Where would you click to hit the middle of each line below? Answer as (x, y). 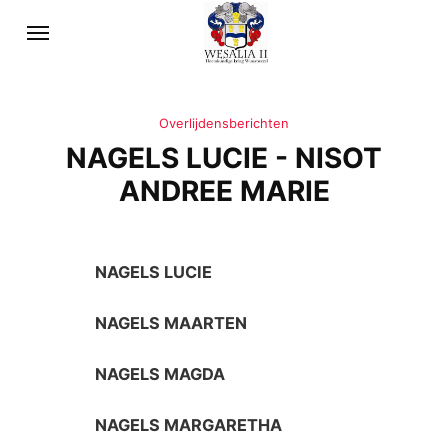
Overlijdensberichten (224, 124)
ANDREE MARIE (224, 191)
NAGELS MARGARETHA (189, 425)
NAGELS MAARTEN (171, 322)
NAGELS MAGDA (160, 374)
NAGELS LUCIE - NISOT (224, 158)
